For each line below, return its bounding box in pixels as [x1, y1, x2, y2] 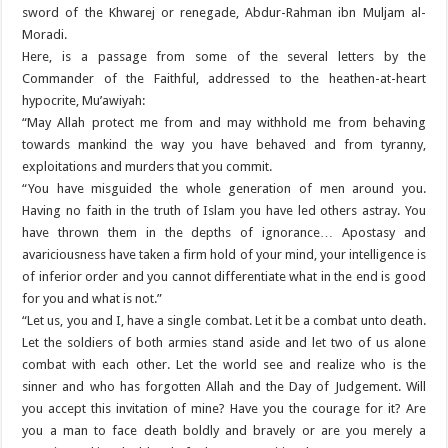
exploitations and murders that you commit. [22, 159, 273, 175]
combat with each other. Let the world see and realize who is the [22, 357, 426, 373]
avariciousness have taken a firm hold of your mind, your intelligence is [22, 247, 426, 263]
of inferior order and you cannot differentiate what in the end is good [22, 269, 426, 285]
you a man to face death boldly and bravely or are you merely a [22, 423, 426, 439]
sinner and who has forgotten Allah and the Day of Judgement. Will [22, 379, 426, 395]
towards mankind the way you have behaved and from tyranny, [22, 137, 426, 153]
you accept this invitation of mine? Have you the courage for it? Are [22, 401, 426, 417]
